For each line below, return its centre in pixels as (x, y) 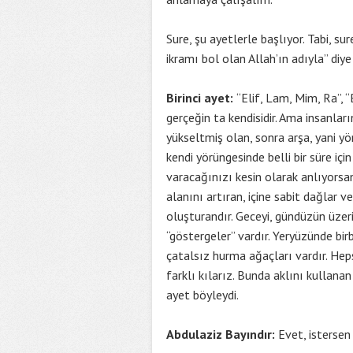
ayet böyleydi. (203, 295)
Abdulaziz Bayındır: (221, 334)
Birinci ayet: (201, 98)
